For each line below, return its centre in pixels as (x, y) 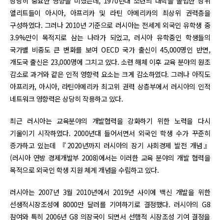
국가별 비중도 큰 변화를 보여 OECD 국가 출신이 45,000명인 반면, (110, 49)
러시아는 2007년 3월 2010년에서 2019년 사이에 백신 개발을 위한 (110, 192)
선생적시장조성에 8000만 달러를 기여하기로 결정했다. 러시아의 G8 (110, 204)
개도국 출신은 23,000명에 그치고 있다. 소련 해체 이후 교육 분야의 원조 (110, 62)
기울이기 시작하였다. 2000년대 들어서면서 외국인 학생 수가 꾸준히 (110, 133)
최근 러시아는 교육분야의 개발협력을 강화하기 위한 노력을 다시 (110, 121)
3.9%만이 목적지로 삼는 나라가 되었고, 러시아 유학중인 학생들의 (110, 37)
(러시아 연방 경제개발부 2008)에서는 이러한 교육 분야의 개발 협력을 (110, 157)
